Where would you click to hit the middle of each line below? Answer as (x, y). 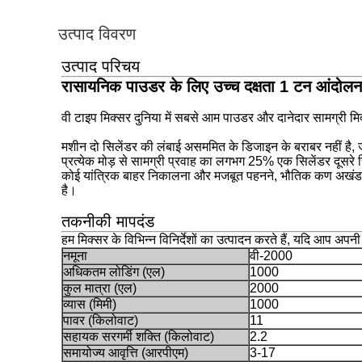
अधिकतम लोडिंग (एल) (114, 272)
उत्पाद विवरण (97, 34)
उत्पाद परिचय (101, 66)
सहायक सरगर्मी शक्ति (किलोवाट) (139, 337)
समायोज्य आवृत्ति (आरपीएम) (126, 353)
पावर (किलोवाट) (101, 320)
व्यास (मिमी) (90, 304)
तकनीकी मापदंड (108, 221)
